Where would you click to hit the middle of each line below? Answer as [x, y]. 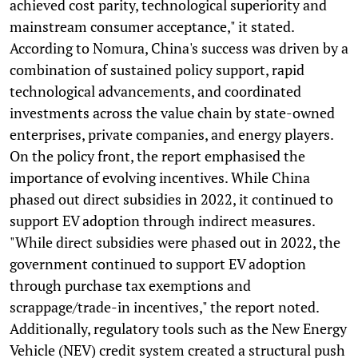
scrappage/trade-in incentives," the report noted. [165, 306]
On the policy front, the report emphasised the [157, 155]
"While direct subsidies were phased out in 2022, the [175, 242]
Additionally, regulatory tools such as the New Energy [178, 328]
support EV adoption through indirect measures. [162, 220]
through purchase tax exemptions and [130, 285]
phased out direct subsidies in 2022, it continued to [171, 199]
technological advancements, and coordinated [155, 91]
